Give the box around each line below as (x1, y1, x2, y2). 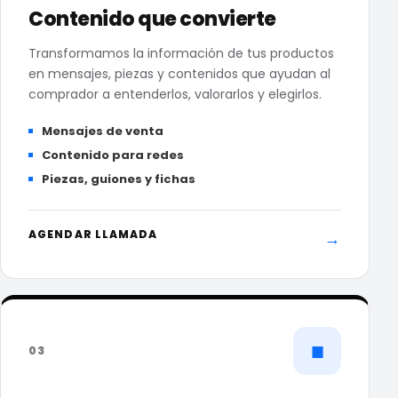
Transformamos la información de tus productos (28, 44, 334, 62)
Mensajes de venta (42, 123, 163, 139)
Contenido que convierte (28, 5, 276, 33)
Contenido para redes (42, 147, 184, 163)
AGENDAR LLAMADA (28, 227, 158, 242)
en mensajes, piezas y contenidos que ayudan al (28, 65, 330, 83)
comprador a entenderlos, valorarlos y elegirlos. (28, 85, 322, 103)
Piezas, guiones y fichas (42, 171, 195, 187)
